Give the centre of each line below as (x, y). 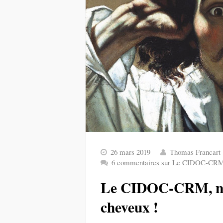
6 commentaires (136, 162)
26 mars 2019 (130, 152)
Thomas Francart (195, 152)
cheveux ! (129, 207)
